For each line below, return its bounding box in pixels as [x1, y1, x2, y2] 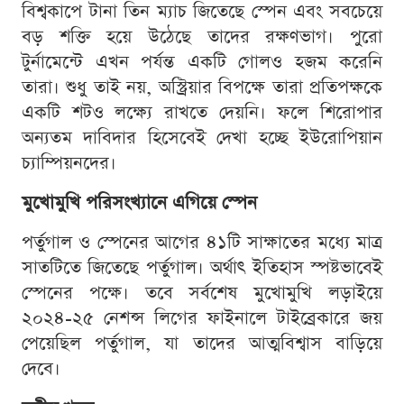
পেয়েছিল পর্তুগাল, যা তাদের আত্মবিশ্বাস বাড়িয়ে [22, 330, 382, 356]
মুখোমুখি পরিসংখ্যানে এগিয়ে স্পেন [22, 189, 257, 216]
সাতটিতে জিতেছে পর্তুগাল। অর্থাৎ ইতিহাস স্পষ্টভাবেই [22, 254, 382, 280]
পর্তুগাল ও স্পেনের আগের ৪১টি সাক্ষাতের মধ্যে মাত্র [22, 229, 382, 255]
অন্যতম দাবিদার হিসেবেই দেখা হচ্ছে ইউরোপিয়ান [22, 124, 382, 151]
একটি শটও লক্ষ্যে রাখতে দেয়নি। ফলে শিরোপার [22, 99, 382, 125]
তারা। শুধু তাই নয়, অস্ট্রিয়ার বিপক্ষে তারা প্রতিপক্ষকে [22, 74, 382, 100]
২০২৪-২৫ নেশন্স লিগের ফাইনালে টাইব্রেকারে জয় [22, 305, 382, 331]
